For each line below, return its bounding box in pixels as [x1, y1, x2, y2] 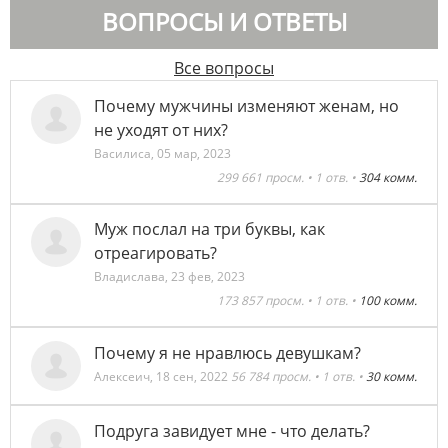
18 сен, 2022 [156, 368, 229, 386]
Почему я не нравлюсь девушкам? [94, 342, 362, 365]
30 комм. [366, 368, 417, 386]
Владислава [94, 268, 166, 286]
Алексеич [94, 368, 151, 386]
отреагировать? [94, 242, 218, 265]
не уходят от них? [94, 118, 229, 141]
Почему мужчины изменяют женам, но [94, 94, 400, 117]
